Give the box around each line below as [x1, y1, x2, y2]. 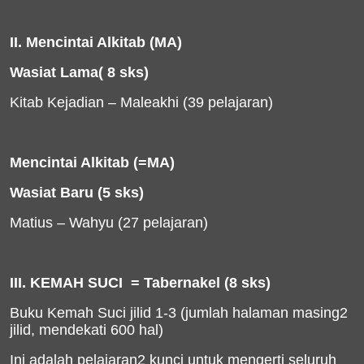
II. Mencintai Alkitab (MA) [10, 34, 182, 50]
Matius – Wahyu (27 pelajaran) [10, 214, 208, 231]
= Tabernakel [131, 275, 224, 291]
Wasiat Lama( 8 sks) [10, 64, 149, 80]
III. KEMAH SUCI [10, 275, 123, 291]
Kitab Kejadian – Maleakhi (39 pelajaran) [10, 94, 273, 110]
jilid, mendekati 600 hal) [10, 322, 163, 338]
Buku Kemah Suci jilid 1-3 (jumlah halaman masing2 [10, 305, 348, 321]
